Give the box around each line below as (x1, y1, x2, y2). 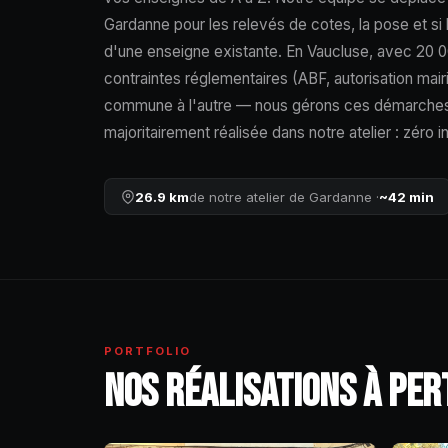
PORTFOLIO (104, 344, 192, 359)
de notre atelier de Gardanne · (189, 188, 379, 205)
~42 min (379, 188, 434, 205)
